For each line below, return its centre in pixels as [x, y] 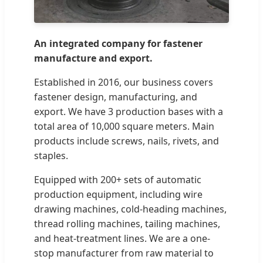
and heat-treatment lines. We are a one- [122, 239]
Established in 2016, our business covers [124, 82]
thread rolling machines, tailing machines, [127, 224]
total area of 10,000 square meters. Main [124, 127]
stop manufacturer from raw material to [124, 253]
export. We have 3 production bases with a [129, 112]
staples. [51, 156]
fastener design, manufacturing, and [116, 97]
